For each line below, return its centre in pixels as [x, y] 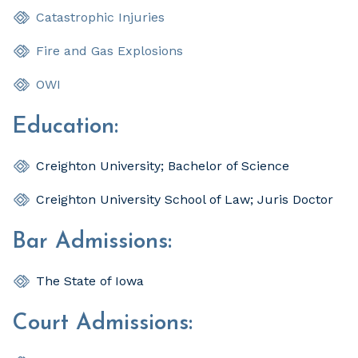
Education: [65, 127]
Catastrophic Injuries [100, 17]
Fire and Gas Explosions [109, 50]
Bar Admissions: [92, 242]
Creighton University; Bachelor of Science [163, 165]
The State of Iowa [90, 280]
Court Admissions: [102, 323]
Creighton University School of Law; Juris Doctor [185, 199]
